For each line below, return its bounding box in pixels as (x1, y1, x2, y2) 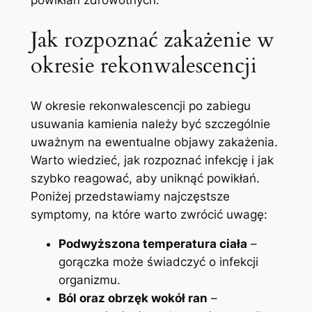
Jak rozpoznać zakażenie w (30, 24, 274, 54)
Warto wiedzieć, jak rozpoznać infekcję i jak (30, 153, 274, 167)
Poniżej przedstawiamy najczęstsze (30, 189, 230, 203)
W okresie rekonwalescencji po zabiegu (30, 98, 251, 113)
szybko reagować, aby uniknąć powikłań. (30, 171, 260, 185)
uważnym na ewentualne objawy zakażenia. (30, 134, 278, 149)
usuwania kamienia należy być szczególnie (30, 116, 270, 131)
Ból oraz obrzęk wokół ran (58, 291, 208, 306)
